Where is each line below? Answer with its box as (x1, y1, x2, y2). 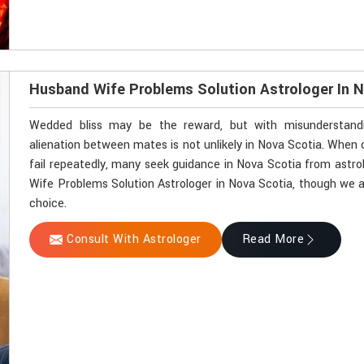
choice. (29, 195, 67, 213)
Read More (241, 231, 305, 249)
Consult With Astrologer (67, 231, 201, 249)
